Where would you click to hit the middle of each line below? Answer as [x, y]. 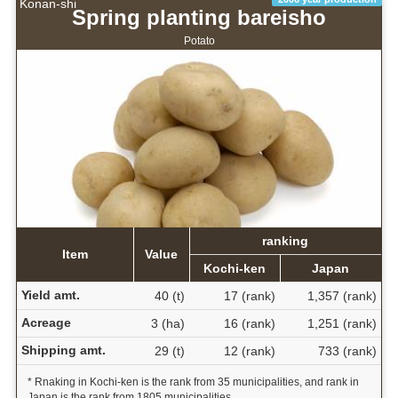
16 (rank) [249, 324]
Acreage [46, 323]
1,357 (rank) [342, 296]
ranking [286, 241]
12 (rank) [249, 351]
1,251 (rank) [342, 324]
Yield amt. [50, 295]
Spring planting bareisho [199, 18]
